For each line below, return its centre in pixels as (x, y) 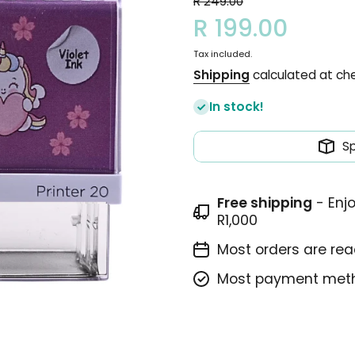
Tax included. (223, 53)
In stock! (237, 106)
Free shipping (265, 202)
